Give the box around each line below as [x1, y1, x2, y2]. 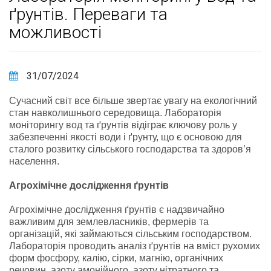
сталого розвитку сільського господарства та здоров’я [9, 143, 251, 154]
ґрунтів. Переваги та [9, 4, 168, 24]
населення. [9, 155, 59, 166]
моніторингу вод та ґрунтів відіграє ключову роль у [9, 119, 237, 130]
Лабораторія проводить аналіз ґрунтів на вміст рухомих [9, 240, 260, 251]
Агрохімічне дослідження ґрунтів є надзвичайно [9, 204, 224, 215]
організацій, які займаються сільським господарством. [9, 228, 252, 239]
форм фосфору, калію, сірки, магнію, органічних [9, 252, 223, 263]
